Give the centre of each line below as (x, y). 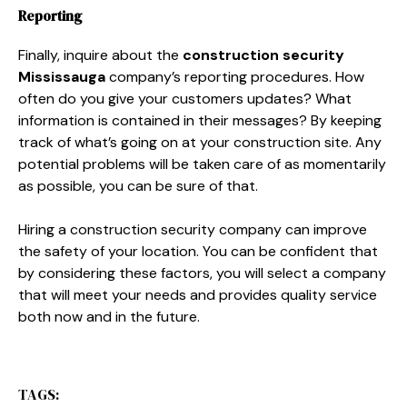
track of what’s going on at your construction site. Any (200, 142)
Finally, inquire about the (100, 55)
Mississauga (62, 76)
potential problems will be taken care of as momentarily (202, 164)
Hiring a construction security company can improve (193, 229)
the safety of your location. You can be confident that (198, 251)
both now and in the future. (109, 316)
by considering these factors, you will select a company (202, 273)
